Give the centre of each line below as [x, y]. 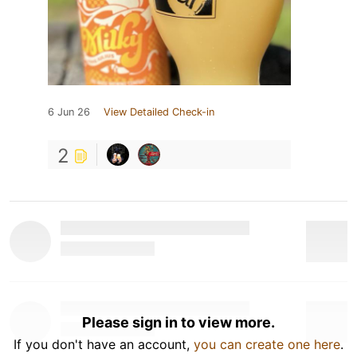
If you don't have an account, [104, 344]
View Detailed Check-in [159, 112]
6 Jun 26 [69, 112]
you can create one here [267, 344]
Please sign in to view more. [178, 322]
